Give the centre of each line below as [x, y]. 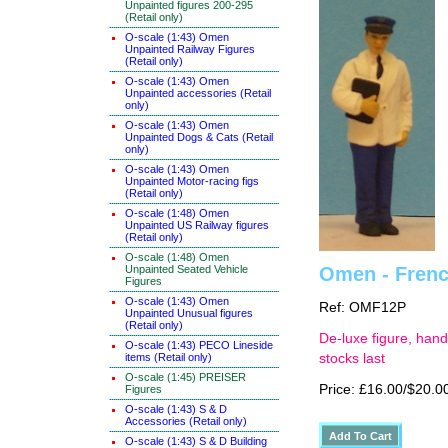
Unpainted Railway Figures [190, 49]
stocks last [352, 358]
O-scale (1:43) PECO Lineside [199, 345]
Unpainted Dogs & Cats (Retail [199, 137]
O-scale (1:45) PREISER [185, 377]
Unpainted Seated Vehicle [186, 269]
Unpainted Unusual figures [189, 313]
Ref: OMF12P [362, 307]
